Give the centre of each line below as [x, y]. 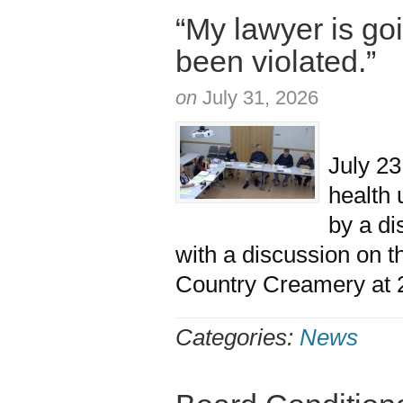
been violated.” [276, 61]
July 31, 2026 [260, 98]
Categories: [237, 337]
